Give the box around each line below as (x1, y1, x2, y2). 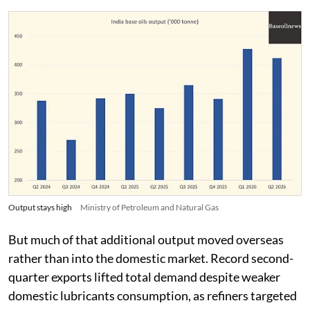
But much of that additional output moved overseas (8, 232, 284, 248)
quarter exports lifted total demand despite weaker (8, 269, 280, 285)
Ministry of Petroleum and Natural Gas (80, 202, 219, 213)
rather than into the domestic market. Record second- (8, 250, 293, 266)
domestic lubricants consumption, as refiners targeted (8, 288, 297, 304)
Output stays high (8, 202, 72, 213)
